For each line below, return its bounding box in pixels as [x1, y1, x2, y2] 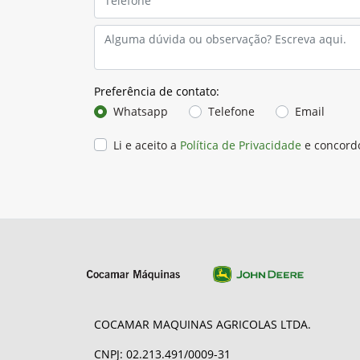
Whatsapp [113, 104, 168, 120]
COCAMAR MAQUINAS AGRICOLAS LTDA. [94, 317, 311, 333]
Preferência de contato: [94, 84, 219, 100]
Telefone [208, 104, 255, 120]
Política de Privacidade [180, 137, 301, 153]
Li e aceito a [113, 137, 180, 153]
